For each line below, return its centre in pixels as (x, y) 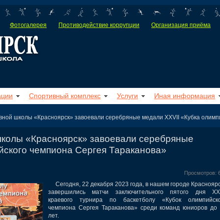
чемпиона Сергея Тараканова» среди (103, 207)
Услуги (127, 96)
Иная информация (185, 96)
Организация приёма (181, 25)
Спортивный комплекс (65, 96)
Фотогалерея (28, 25)
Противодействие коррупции (99, 25)
